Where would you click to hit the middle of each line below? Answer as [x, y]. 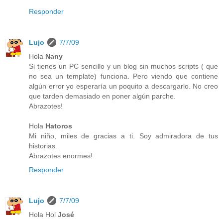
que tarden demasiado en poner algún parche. [102, 96]
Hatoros [59, 126]
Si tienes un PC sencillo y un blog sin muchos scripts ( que [123, 66]
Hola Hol [43, 214]
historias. [43, 146]
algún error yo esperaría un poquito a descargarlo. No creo [123, 86]
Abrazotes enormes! [61, 156]
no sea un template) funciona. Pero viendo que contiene [123, 76]
